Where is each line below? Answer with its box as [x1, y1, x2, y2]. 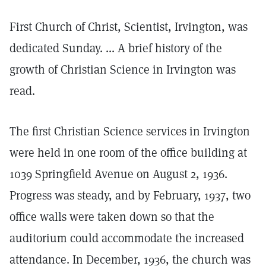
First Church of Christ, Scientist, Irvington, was [9, 19, 248, 34]
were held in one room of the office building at [9, 145, 247, 160]
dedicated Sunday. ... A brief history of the [9, 40, 222, 56]
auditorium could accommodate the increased [9, 230, 244, 246]
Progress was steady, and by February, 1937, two [9, 188, 251, 203]
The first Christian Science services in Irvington [9, 123, 250, 139]
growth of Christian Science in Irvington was [9, 62, 236, 77]
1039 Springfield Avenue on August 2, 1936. [9, 166, 227, 182]
